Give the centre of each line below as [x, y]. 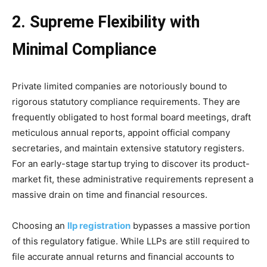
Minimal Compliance [84, 49]
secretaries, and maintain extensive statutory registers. [128, 148]
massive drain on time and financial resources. [110, 194]
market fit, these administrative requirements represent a [133, 179]
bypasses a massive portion [190, 225]
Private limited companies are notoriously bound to [119, 86]
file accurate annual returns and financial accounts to [123, 256]
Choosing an [40, 225]
